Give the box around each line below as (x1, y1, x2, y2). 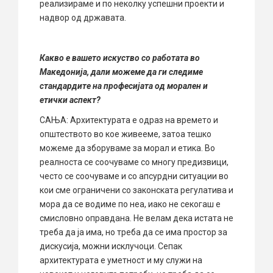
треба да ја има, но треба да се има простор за (40, 227, 227, 238)
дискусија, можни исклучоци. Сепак (40, 241, 182, 252)
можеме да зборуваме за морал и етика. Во (40, 143, 215, 154)
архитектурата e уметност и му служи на (40, 255, 202, 266)
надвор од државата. (40, 13, 126, 23)
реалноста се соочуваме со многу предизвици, (40, 157, 229, 168)
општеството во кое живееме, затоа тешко (40, 129, 211, 140)
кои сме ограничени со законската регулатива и (40, 185, 233, 196)
